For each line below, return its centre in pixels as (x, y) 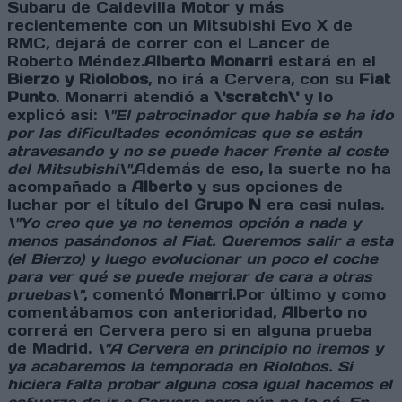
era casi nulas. (323, 205)
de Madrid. (49, 349)
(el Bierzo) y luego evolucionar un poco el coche (192, 259)
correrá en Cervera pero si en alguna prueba (190, 331)
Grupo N (227, 205)
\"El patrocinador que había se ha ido (248, 115)
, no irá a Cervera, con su (253, 79)
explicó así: (55, 115)
